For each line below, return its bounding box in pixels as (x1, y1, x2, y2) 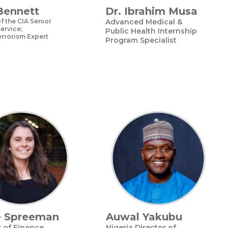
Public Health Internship (105, 26, 197, 36)
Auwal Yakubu (106, 211, 182, 223)
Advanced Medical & (105, 17, 182, 26)
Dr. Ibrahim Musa (105, 5, 197, 17)
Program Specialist (105, 36, 177, 45)
